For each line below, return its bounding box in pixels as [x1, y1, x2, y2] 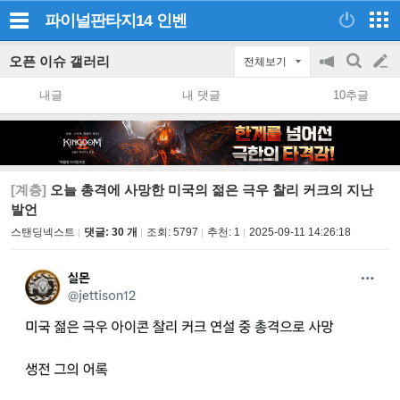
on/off [320, 106, 352, 121]
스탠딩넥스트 [11, 226, 75, 238]
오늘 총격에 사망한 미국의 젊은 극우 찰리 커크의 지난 [46, 182, 373, 197]
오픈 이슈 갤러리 [9, 54, 110, 69]
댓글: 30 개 [84, 226, 137, 238]
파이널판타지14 [45, 12, 152, 29]
